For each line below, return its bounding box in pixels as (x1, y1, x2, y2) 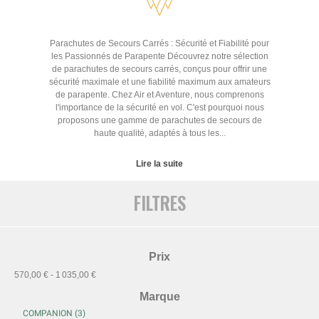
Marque (139, 290, 180, 303)
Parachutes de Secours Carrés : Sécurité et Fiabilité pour (50, 38, 269, 49)
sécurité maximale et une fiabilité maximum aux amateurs (48, 77, 271, 88)
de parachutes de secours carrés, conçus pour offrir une (52, 64, 267, 75)
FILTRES (133, 189, 186, 216)
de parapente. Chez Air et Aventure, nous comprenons (55, 90, 264, 100)
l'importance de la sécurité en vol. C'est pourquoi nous (55, 103, 264, 113)
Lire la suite (135, 159, 183, 169)
